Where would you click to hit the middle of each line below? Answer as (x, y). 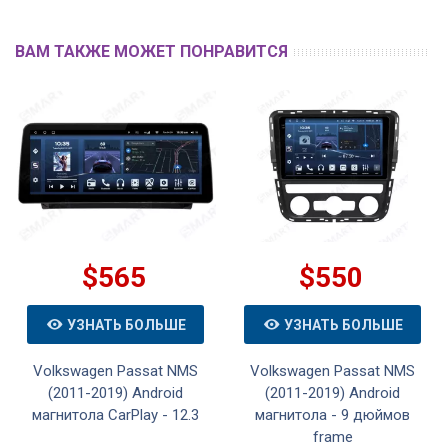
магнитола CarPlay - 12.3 (115, 415)
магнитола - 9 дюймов (332, 415)
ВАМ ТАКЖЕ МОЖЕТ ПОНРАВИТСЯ (151, 52)
